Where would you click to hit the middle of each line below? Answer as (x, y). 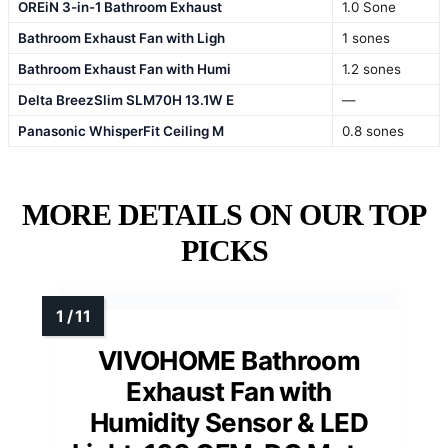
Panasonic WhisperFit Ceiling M (121, 131)
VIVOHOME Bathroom (229, 361)
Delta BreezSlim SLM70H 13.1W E (126, 100)
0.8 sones (373, 131)
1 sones (366, 38)
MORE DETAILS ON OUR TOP (224, 215)
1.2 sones (371, 69)
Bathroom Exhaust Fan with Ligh (121, 38)
